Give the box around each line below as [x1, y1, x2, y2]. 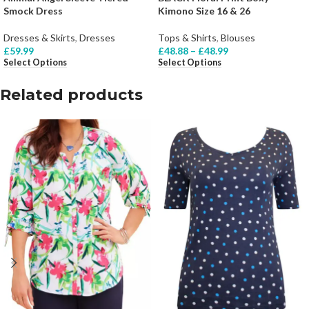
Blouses [221, 32, 255, 44]
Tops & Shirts [158, 32, 217, 44]
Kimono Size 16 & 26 [158, 5, 250, 17]
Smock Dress [3, 5, 63, 17]
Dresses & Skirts [3, 32, 75, 44]
